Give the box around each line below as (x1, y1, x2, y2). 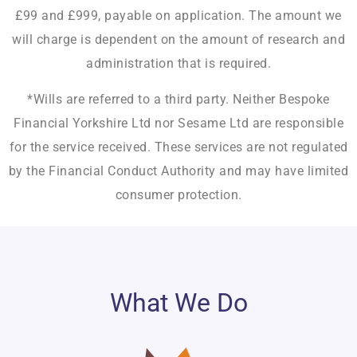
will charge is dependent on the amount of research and (12, 32, 345, 48)
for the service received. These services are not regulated (9, 139, 348, 155)
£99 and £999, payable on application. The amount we (15, 8, 342, 24)
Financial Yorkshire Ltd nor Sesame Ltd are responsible (14, 115, 343, 131)
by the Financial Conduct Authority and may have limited (8, 163, 349, 178)
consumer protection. (115, 186, 242, 202)
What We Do (109, 288, 248, 319)
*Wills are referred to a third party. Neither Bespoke (27, 91, 330, 107)
